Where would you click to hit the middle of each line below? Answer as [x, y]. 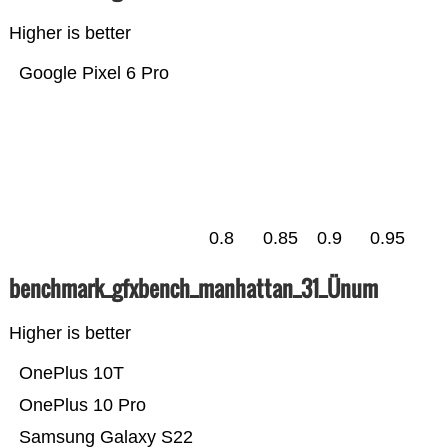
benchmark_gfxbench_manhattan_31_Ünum [193, 288]
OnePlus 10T [71, 373]
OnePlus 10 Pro [82, 405]
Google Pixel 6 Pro [93, 73]
